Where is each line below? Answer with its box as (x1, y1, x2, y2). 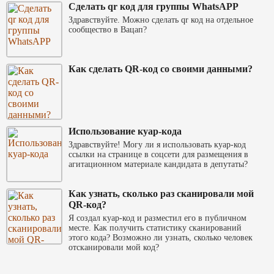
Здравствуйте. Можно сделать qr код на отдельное (68, 15, 253, 25)
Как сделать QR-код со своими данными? (68, 64, 253, 75)
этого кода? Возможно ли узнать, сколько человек (68, 233, 253, 243)
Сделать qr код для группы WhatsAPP (68, 1, 239, 12)
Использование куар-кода (68, 126, 182, 137)
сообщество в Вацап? (68, 25, 147, 35)
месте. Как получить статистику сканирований (68, 223, 242, 233)
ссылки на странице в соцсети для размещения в (68, 150, 248, 160)
